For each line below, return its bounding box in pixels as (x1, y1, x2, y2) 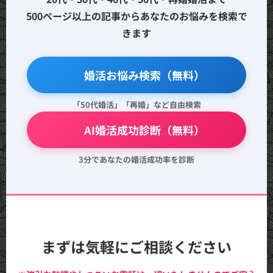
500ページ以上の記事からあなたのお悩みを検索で (26, 9, 247, 23)
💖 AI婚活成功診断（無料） (68, 122, 205, 138)
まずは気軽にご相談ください (41, 236, 232, 257)
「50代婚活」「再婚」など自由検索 (72, 99, 201, 110)
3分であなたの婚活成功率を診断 (79, 154, 194, 165)
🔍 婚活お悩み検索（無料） (68, 67, 205, 83)
